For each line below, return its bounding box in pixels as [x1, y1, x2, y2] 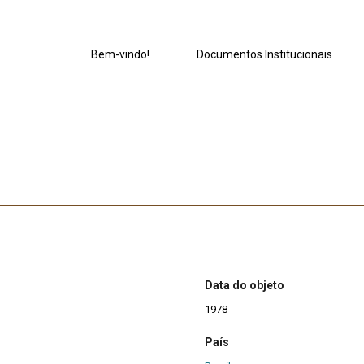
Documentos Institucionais [197, 48, 333, 62]
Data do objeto [205, 279, 284, 292]
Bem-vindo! [91, 48, 150, 62]
